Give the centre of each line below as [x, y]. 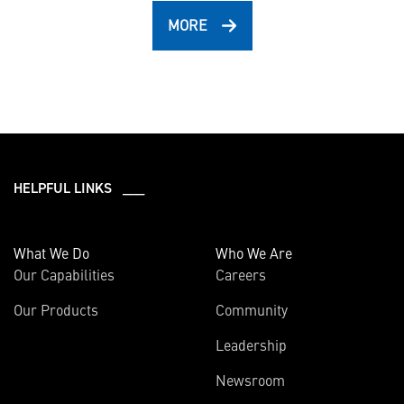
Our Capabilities [64, 274]
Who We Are [254, 252]
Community [252, 309]
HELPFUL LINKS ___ [79, 188]
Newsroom [250, 380]
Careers [241, 274]
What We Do [51, 252]
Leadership [251, 344]
